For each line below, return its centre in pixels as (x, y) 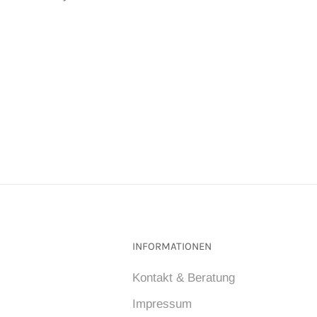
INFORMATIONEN (172, 247)
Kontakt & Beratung (184, 278)
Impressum (162, 304)
